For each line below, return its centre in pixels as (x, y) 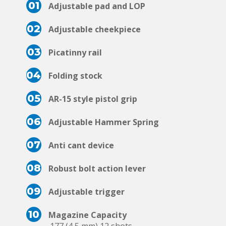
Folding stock (75, 76)
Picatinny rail (75, 53)
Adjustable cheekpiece (95, 30)
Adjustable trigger (87, 192)
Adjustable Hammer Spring (104, 122)
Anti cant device (81, 146)
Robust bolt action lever (97, 169)
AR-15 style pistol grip (93, 99)
